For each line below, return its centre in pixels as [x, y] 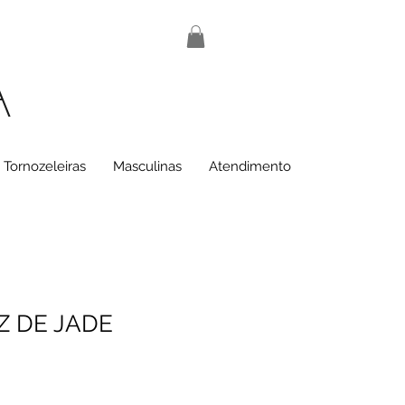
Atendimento [250, 167]
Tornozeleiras [45, 167]
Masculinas [147, 167]
